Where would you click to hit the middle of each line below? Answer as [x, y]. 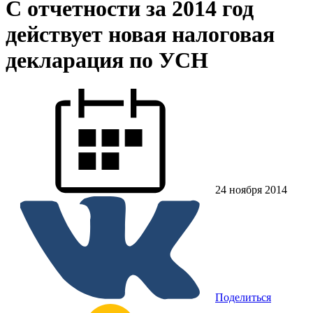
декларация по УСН [107, 60]
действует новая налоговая [140, 35]
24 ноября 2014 [251, 189]
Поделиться [243, 297]
